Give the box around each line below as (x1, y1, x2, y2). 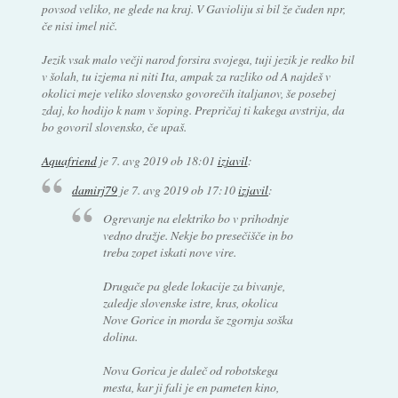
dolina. (102, 328, 138, 346)
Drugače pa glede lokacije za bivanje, (102, 277, 285, 295)
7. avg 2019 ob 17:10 (131, 180, 236, 198)
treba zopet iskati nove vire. (102, 243, 236, 261)
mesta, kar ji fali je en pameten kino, (102, 378, 279, 396)
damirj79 (72, 180, 118, 198)
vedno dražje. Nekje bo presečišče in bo (102, 227, 293, 244)
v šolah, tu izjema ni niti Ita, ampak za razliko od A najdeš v (41, 67, 330, 84)
